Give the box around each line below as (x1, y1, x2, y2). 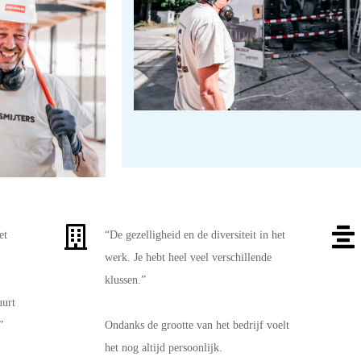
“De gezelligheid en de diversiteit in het (105, 229, 285, 242)
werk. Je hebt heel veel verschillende (105, 251, 272, 264)
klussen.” (105, 274, 146, 287)
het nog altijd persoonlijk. (105, 342, 222, 355)
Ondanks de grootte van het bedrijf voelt (105, 319, 289, 332)
